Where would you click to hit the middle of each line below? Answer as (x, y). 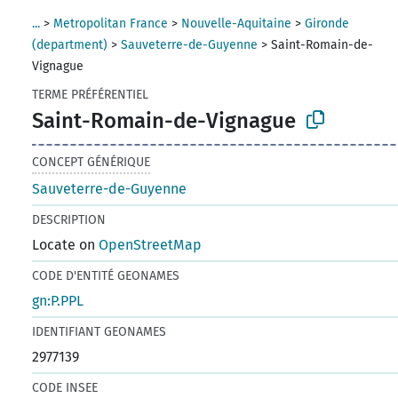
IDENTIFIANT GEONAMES (99, 331)
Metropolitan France (111, 24)
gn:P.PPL (58, 300)
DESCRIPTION (69, 219)
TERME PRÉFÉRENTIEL (91, 95)
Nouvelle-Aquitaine (237, 24)
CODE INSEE (65, 387)
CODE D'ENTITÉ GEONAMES (106, 275)
